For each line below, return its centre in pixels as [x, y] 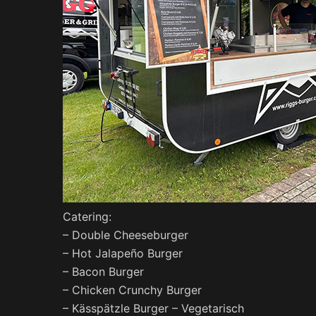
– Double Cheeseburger [126, 235]
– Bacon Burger [103, 271]
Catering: [87, 216]
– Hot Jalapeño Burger [123, 253]
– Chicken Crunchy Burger [132, 290]
